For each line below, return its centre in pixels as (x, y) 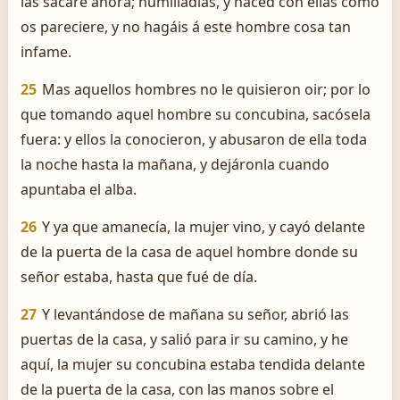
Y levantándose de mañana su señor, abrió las (196, 314)
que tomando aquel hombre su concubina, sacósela (196, 114)
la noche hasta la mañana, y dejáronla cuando (175, 164)
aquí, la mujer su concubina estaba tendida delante (193, 364)
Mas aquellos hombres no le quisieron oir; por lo (206, 89)
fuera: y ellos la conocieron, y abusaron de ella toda (194, 139)
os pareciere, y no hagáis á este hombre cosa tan (186, 27)
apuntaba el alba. (79, 189)
